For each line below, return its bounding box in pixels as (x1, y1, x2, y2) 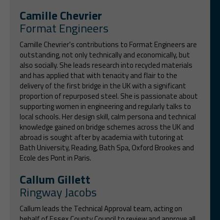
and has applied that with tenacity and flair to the (20, 69, 177, 81)
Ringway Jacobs (20, 183, 97, 201)
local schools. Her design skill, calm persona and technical (20, 110, 196, 122)
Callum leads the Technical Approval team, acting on (20, 202, 182, 214)
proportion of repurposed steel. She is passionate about (20, 90, 198, 102)
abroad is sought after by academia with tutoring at (20, 131, 184, 143)
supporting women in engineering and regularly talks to (20, 100, 191, 112)
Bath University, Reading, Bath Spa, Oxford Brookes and (20, 141, 194, 153)
